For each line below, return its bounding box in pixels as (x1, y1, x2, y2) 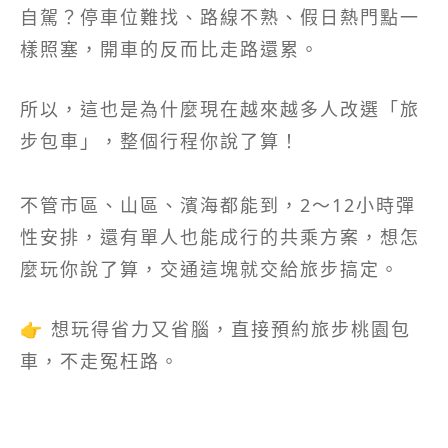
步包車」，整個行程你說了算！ (20, 129, 300, 154)
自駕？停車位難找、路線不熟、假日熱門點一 (20, 5, 420, 30)
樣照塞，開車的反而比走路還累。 (20, 37, 320, 62)
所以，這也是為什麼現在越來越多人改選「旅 (20, 97, 420, 122)
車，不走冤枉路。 (20, 349, 180, 374)
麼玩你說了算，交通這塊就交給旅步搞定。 (20, 257, 400, 282)
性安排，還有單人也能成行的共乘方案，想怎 (20, 225, 420, 250)
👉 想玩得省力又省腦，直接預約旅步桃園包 (20, 317, 411, 342)
